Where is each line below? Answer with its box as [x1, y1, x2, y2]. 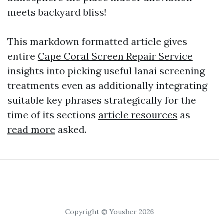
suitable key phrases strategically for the [7, 94, 196, 106]
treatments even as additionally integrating [7, 79, 207, 91]
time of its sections [7, 109, 98, 121]
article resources [98, 109, 177, 121]
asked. [55, 123, 87, 135]
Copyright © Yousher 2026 [65, 207, 154, 216]
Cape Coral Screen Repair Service [38, 50, 193, 62]
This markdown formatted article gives [7, 35, 187, 47]
